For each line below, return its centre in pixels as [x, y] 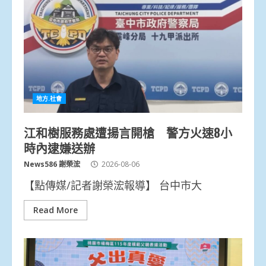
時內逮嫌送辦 [59, 148]
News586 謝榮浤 [52, 164]
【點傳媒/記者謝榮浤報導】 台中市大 [113, 185]
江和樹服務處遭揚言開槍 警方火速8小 [128, 132]
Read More [56, 210]
